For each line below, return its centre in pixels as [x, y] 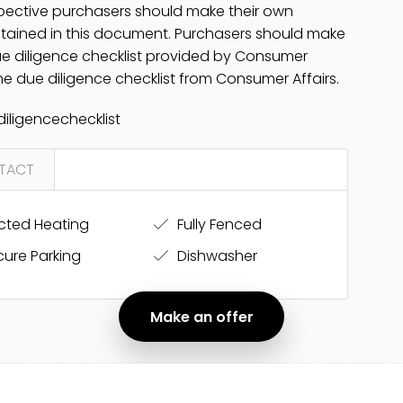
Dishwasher [215, 256]
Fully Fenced [217, 224]
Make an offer [201, 317]
